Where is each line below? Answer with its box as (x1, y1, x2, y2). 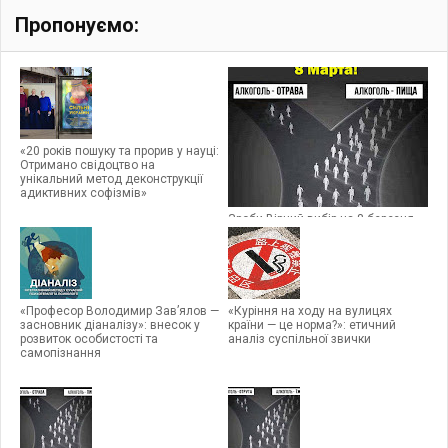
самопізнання (20, 345, 101, 360)
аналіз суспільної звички (228, 331, 371, 346)
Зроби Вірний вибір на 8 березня (228, 211, 414, 226)
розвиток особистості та (20, 331, 158, 346)
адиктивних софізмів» (20, 185, 147, 200)
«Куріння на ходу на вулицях (228, 303, 392, 318)
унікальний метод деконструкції (20, 171, 203, 186)
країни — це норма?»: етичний (228, 317, 396, 332)
